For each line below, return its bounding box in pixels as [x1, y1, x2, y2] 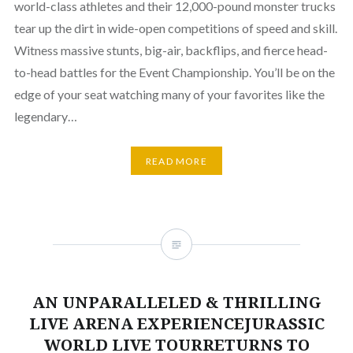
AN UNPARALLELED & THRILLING [32, 292, 321, 314]
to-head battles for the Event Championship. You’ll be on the [13, 65, 335, 80]
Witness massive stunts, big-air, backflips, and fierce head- [13, 43, 328, 58]
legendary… [13, 109, 77, 124]
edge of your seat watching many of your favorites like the [13, 87, 325, 102]
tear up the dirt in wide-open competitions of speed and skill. [13, 20, 337, 36]
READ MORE [146, 154, 207, 167]
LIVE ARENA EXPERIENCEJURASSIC [28, 313, 325, 335]
